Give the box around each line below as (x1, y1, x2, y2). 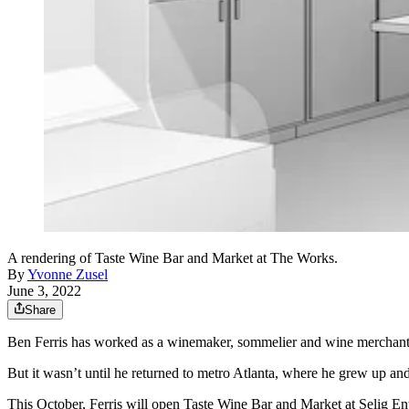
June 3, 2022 (7, 283, 81, 299)
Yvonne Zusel (27, 267, 108, 283)
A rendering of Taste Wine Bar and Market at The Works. (7, 250, 338, 267)
